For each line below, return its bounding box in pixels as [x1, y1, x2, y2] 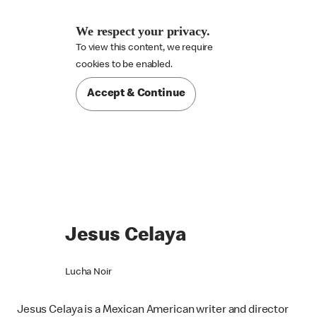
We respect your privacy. [75, 24, 210, 39]
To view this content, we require [75, 43, 214, 54]
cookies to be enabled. [75, 60, 173, 71]
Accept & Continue [86, 88, 185, 100]
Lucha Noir [64, 267, 112, 277]
